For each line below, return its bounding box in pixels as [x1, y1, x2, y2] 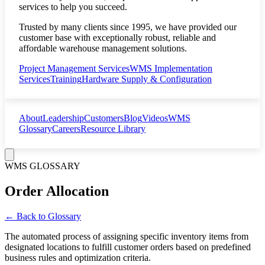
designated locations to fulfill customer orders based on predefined [5, 241, 251, 252]
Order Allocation [5, 183, 109, 199]
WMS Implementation [130, 63, 212, 73]
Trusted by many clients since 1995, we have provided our [19, 22, 237, 32]
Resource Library [80, 124, 146, 134]
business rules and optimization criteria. [5, 252, 151, 263]
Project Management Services [19, 63, 130, 73]
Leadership [43, 113, 84, 123]
